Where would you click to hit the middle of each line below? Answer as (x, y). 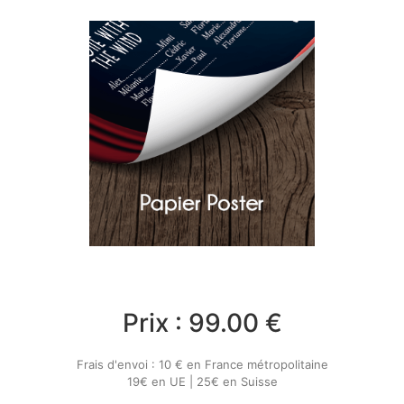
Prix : (155, 322)
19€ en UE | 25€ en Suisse (202, 381)
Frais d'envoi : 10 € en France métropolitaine (202, 364)
